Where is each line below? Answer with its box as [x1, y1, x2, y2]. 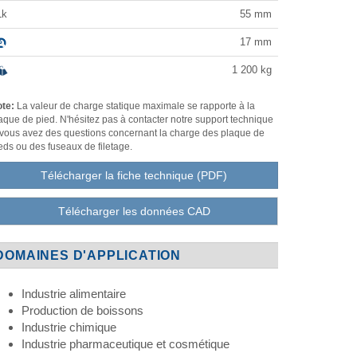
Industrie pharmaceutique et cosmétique [21, 337, 229, 351]
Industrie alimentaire [21, 287, 126, 301]
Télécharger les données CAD [57, 205, 210, 218]
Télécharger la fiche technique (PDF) [41, 169, 228, 182]
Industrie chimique [21, 320, 116, 335]
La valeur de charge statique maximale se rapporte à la [14, 100, 255, 112]
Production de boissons [21, 304, 143, 318]
